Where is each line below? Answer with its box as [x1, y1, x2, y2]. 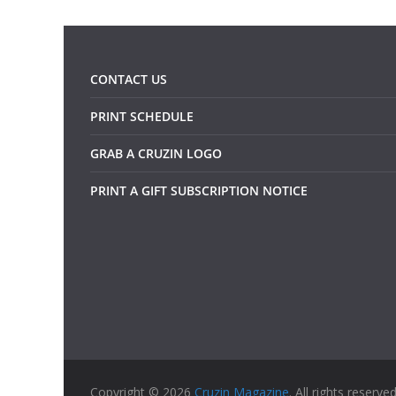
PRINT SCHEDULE [90, 108, 194, 126]
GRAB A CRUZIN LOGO [90, 145, 222, 163]
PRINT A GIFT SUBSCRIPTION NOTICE [90, 182, 308, 200]
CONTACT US [90, 71, 167, 88]
